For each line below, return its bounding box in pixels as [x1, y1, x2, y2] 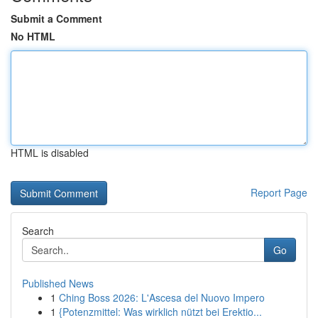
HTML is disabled [11, 146, 89, 160]
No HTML [11, 29, 55, 43]
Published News [22, 276, 94, 290]
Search [22, 224, 54, 238]
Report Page [251, 185, 307, 199]
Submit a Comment [11, 11, 102, 26]
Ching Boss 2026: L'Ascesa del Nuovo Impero [59, 290, 265, 305]
